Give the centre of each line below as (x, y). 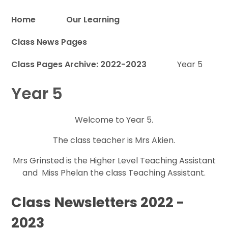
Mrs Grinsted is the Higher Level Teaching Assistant (114, 160)
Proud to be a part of (170, 46)
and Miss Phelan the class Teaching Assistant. (114, 173)
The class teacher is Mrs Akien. (114, 140)
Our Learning (93, 19)
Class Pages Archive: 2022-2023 (79, 64)
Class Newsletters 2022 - (98, 203)
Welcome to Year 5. (114, 120)
